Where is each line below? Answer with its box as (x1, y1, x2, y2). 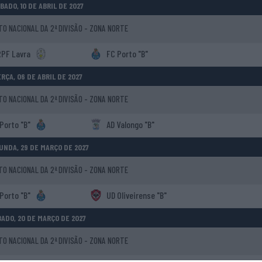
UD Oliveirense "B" (104, 189, 167, 201)
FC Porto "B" (104, 48, 148, 59)
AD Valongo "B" (104, 119, 154, 130)
